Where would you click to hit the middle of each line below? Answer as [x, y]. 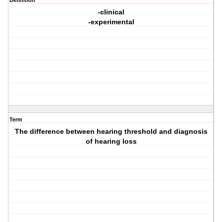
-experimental [111, 22]
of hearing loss [111, 141]
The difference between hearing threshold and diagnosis [111, 132]
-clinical [111, 12]
